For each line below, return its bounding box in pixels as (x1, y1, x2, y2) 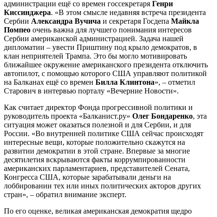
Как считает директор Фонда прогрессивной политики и (4, 103, 193, 111)
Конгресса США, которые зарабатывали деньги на (4, 172, 171, 181)
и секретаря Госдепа (101, 16, 171, 25)
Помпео (4, 25, 32, 34)
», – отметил (155, 77, 195, 86)
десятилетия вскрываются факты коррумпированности (4, 155, 186, 164)
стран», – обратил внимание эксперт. (4, 190, 126, 199)
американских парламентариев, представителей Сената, (4, 164, 190, 172)
